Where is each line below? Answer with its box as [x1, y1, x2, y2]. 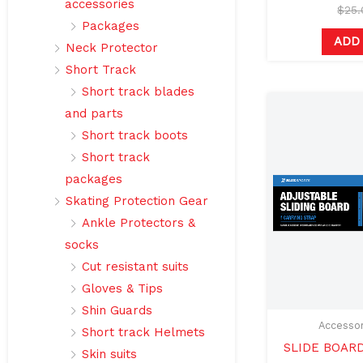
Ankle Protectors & [82, 216, 195, 231]
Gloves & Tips [82, 281, 163, 297]
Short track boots [82, 128, 188, 143]
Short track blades [82, 84, 194, 100]
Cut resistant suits [82, 259, 189, 275]
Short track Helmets [82, 325, 205, 340]
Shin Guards [82, 303, 152, 318]
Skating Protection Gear [66, 194, 208, 209]
